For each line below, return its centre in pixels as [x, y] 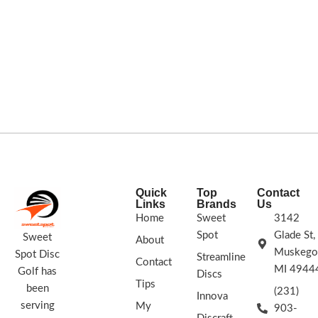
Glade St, [295, 235]
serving [37, 305]
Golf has [38, 271]
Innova [212, 296]
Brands [216, 204]
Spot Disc [38, 254]
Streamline [221, 257]
